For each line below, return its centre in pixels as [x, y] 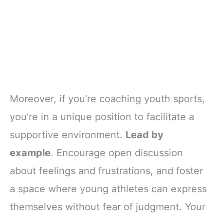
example [30, 153]
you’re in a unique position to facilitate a [102, 117]
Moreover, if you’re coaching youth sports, [107, 99]
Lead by [145, 135]
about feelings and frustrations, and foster [106, 171]
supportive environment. [68, 135]
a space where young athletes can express [108, 189]
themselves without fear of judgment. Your [108, 207]
